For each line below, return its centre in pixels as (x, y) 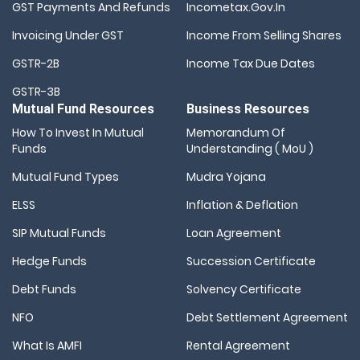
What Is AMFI (47, 346)
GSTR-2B (36, 64)
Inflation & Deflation (242, 205)
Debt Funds (44, 290)
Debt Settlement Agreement (267, 318)
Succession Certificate (251, 262)
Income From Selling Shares (264, 36)
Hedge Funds (49, 262)
